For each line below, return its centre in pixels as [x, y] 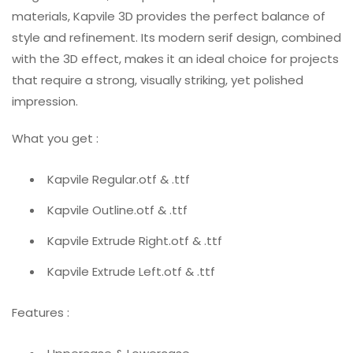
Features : [41, 312]
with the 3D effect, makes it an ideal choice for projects [175, 59]
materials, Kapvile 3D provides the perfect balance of [169, 17]
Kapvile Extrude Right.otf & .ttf [135, 241]
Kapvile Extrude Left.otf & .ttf [131, 272]
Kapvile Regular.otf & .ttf [119, 180]
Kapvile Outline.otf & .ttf [117, 210]
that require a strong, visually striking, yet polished [158, 80]
